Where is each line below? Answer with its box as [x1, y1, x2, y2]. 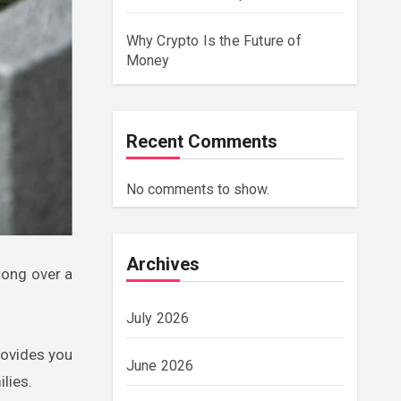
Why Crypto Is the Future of [125, 32, 302, 49]
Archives [125, 253, 200, 275]
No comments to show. [125, 181, 269, 198]
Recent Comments [125, 131, 277, 152]
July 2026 [125, 310, 190, 327]
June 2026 [125, 357, 194, 374]
